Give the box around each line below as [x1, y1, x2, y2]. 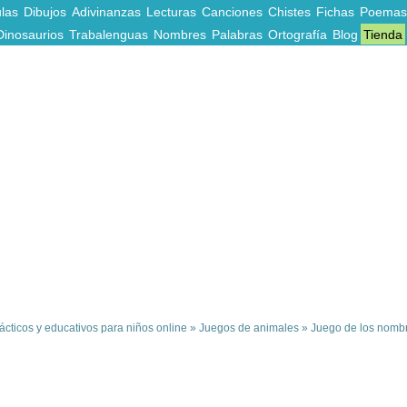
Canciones [202, 5, 263, 19]
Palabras [212, 27, 263, 42]
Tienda [363, 27, 402, 42]
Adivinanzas [72, 5, 141, 19]
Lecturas [146, 5, 196, 19]
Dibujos [24, 5, 66, 19]
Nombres [154, 27, 206, 42]
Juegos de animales [198, 322, 299, 334]
